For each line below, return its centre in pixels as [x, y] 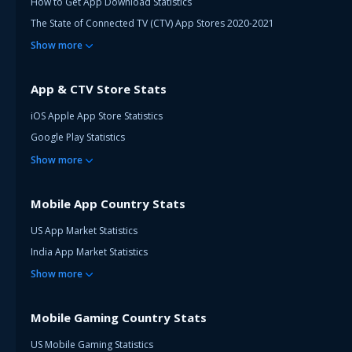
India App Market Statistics [89, 251]
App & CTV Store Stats [99, 89]
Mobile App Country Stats [108, 203]
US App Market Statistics [84, 230]
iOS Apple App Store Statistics [97, 116]
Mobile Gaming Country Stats [119, 318]
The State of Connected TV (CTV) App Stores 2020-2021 [152, 23]
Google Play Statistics [78, 137]
